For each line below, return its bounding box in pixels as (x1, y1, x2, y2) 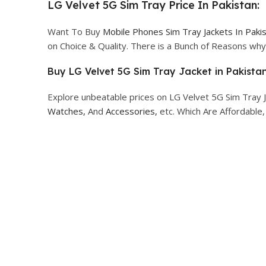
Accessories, (106, 104, 157, 117)
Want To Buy (47, 25, 103, 37)
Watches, (47, 104, 85, 117)
